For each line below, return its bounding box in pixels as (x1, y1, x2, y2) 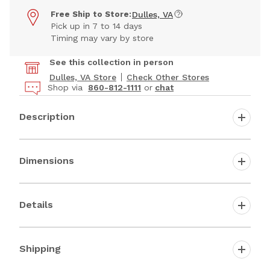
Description (19, 110, 75, 122)
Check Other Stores (127, 72, 209, 83)
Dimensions (19, 154, 74, 166)
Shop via (48, 83, 86, 93)
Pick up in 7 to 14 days (51, 21, 142, 31)
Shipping (19, 242, 61, 254)
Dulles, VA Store (49, 72, 116, 83)
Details (19, 198, 53, 210)
